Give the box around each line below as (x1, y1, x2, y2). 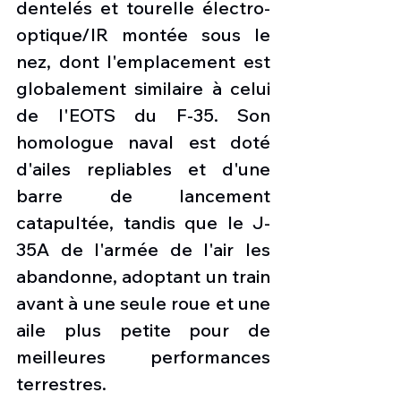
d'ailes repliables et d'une (16, 157, 270, 180)
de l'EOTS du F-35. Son (16, 103, 270, 126)
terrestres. (16, 371, 111, 395)
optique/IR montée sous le (16, 22, 270, 46)
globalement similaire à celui (16, 76, 270, 99)
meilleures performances (16, 345, 270, 368)
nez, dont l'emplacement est (16, 49, 270, 73)
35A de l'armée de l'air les (16, 237, 270, 260)
